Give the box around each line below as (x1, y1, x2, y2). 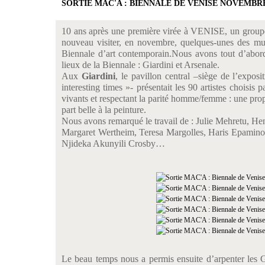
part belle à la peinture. (62, 105, 148, 115)
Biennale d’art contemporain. (62, 49, 172, 59)
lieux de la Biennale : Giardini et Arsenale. (62, 60, 219, 70)
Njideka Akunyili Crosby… (62, 138, 165, 148)
